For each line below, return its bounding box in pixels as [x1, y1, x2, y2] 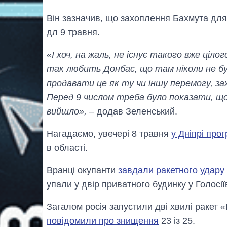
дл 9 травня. [47, 27, 100, 37]
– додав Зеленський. [87, 106, 177, 117]
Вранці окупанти [47, 165, 118, 175]
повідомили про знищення [47, 215, 159, 226]
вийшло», [47, 106, 87, 117]
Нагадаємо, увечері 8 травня [47, 128, 171, 139]
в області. [47, 142, 88, 153]
